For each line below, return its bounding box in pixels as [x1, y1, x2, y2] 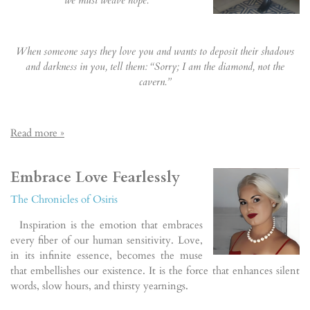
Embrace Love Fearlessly [10, 167, 180, 188]
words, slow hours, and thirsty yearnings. [10, 279, 188, 293]
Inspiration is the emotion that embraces [10, 218, 203, 232]
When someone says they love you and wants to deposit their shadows [16, 44, 294, 58]
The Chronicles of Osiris [10, 192, 118, 206]
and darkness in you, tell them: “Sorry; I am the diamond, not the [26, 59, 284, 73]
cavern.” [139, 74, 171, 89]
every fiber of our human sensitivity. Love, [10, 233, 203, 247]
